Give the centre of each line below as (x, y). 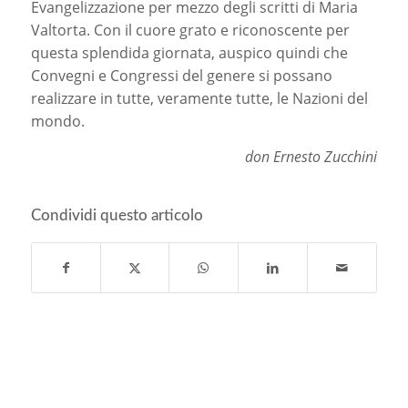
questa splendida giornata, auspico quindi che (189, 53)
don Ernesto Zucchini (311, 156)
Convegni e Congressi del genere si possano (181, 76)
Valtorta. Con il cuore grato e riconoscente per (190, 31)
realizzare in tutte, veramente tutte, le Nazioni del (199, 99)
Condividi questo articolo (117, 216)
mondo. (57, 122)
